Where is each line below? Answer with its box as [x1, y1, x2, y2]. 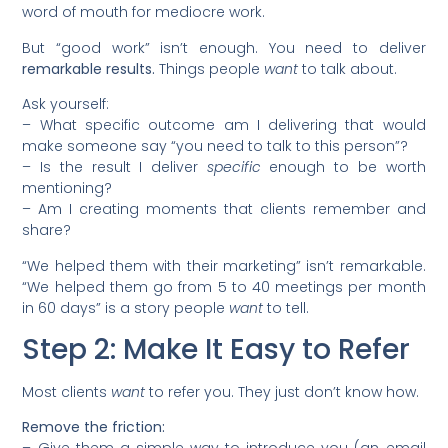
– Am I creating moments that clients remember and [22, 199, 426, 220]
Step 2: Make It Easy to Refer [22, 329, 411, 369]
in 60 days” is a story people [22, 297, 230, 318]
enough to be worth [260, 157, 426, 178]
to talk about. [298, 58, 398, 79]
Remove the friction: [22, 417, 166, 438]
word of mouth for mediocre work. [22, 2, 266, 23]
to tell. [263, 297, 310, 318]
